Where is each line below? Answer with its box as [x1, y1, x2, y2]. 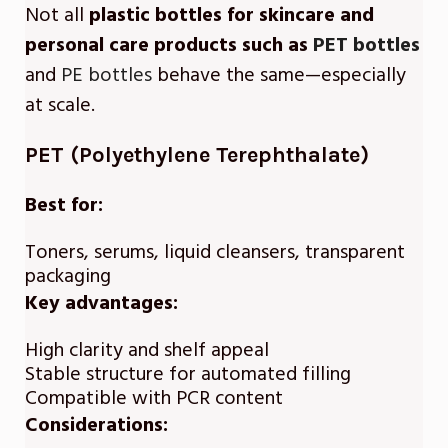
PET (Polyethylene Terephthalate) [25, 142, 369, 169]
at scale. [25, 91, 95, 120]
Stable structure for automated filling [25, 360, 351, 389]
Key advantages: [25, 289, 178, 318]
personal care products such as [25, 31, 313, 60]
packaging [25, 262, 111, 291]
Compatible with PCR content [25, 384, 283, 413]
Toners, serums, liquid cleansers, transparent [25, 238, 405, 267]
